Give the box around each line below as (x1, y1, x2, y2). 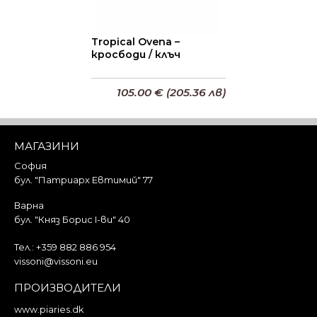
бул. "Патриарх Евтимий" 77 (14, 174, 153, 185)
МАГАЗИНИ (14, 139, 79, 153)
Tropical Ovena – (91, 35, 180, 49)
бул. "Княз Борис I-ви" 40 (14, 214, 130, 225)
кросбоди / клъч (91, 48, 180, 62)
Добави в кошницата (100, 134, 217, 146)
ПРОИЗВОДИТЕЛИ (14, 281, 121, 294)
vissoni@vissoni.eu (14, 255, 98, 267)
